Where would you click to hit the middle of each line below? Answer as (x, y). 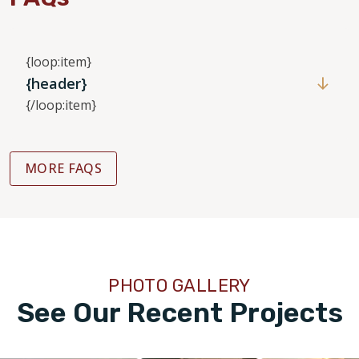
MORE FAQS (63, 169)
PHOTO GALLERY (179, 286)
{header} (56, 84)
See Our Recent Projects (179, 313)
